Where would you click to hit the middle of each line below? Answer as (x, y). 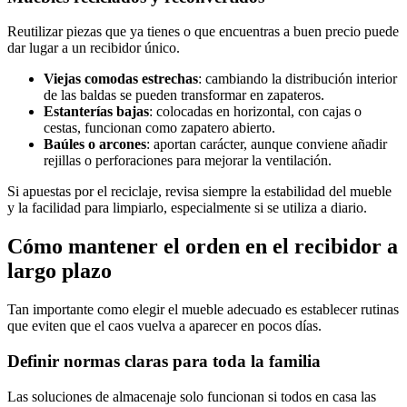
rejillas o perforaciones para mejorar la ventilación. (188, 161)
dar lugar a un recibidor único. (94, 48)
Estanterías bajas (96, 112)
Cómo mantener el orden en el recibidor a (203, 247)
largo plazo (60, 271)
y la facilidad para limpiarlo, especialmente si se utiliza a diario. (187, 208)
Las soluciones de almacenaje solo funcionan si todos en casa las (192, 396)
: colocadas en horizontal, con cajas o (255, 112)
